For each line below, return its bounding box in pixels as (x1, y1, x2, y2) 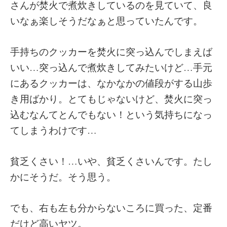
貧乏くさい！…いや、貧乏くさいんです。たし (10, 155, 212, 168)
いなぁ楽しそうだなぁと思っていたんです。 (10, 14, 203, 27)
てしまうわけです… (10, 124, 97, 137)
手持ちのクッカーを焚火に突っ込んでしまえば (10, 45, 212, 58)
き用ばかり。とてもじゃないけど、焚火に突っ (10, 92, 212, 105)
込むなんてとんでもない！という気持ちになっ (10, 108, 212, 121)
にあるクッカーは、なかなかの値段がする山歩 (10, 77, 212, 90)
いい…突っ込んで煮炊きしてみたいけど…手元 (10, 61, 212, 74)
